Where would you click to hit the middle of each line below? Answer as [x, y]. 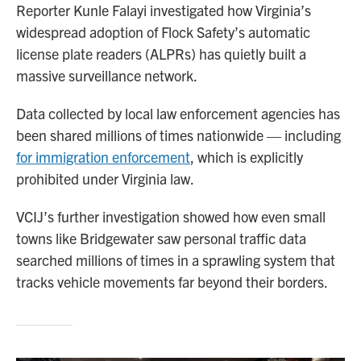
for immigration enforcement [103, 156]
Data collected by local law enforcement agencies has [178, 113]
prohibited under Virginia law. [105, 178]
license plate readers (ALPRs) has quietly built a [161, 53]
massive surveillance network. [107, 75]
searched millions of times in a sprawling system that [176, 259]
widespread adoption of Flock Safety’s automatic [163, 31]
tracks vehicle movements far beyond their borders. [172, 281]
